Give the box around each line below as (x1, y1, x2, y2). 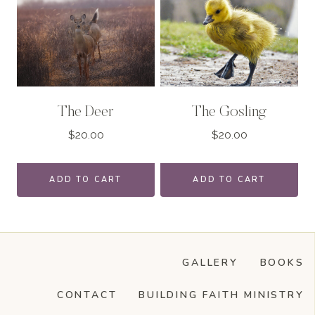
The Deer (58, 105, 114, 121)
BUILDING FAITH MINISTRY (139, 288, 304, 302)
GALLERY (182, 256, 238, 270)
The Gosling (192, 105, 266, 121)
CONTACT (56, 288, 117, 302)
